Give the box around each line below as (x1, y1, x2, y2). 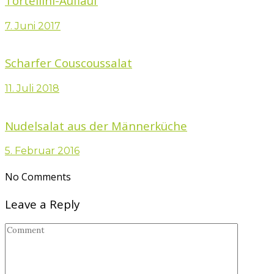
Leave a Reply (5, 196, 80, 212)
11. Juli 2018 (5, 83, 59, 95)
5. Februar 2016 (5, 145, 80, 157)
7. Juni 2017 (5, 20, 61, 32)
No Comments (5, 169, 71, 183)
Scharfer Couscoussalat (5, 55, 132, 71)
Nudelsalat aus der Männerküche (5, 117, 187, 133)
